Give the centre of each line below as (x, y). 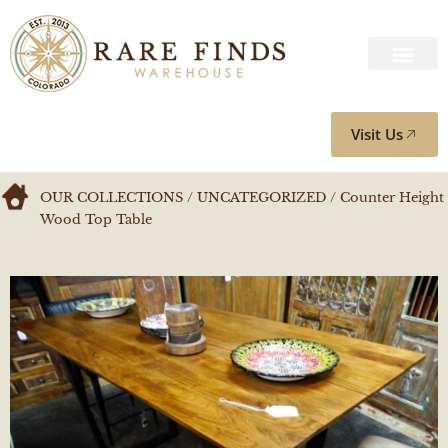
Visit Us (377, 134)
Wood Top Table (96, 219)
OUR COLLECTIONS (111, 197)
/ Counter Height (385, 197)
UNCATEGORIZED (261, 197)
